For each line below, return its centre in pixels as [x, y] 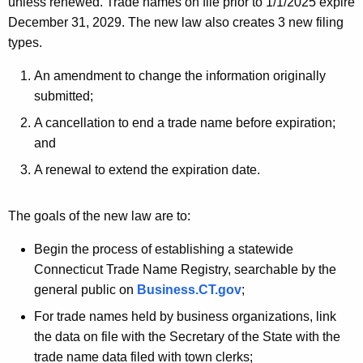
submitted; [64, 96]
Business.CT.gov [189, 290]
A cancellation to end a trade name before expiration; [185, 123]
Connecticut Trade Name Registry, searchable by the [185, 270]
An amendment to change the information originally [180, 76]
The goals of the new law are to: [99, 216]
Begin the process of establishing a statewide [164, 250]
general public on [85, 290]
